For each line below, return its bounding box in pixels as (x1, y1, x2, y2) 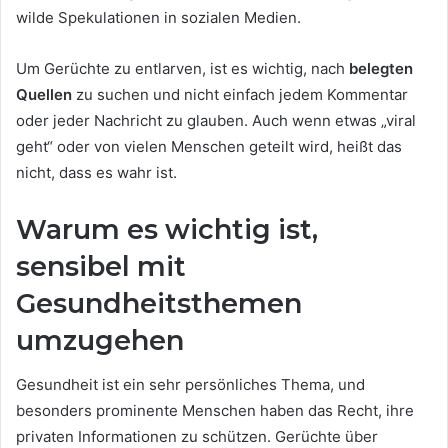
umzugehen (16, 323, 184, 357)
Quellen (16, 84, 72, 104)
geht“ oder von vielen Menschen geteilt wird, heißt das (16, 136, 402, 156)
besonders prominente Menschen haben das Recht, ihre (16, 401, 414, 420)
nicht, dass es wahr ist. (16, 162, 177, 182)
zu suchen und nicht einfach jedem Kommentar (72, 84, 408, 104)
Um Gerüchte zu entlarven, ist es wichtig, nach (16, 58, 349, 78)
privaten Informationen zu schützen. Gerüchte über (16, 427, 378, 446)
